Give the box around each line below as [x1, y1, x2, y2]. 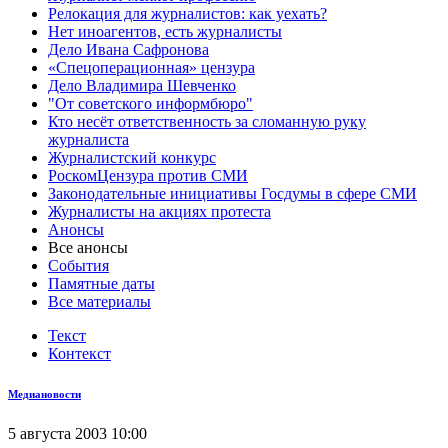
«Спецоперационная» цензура [48, 59, 255, 76]
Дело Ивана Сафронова [48, 41, 209, 58]
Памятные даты [48, 275, 155, 292]
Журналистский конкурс [48, 149, 216, 166]
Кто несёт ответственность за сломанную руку [48, 113, 366, 130]
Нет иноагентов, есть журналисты [48, 23, 282, 40]
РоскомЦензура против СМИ [48, 167, 248, 184]
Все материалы [48, 293, 151, 310]
